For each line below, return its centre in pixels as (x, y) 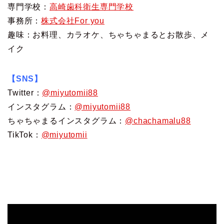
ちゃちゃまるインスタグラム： (66, 120)
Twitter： (25, 92)
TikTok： (24, 134)
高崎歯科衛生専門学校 (92, 6)
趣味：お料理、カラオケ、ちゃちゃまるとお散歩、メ (108, 34)
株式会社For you (73, 20)
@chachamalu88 (158, 120)
